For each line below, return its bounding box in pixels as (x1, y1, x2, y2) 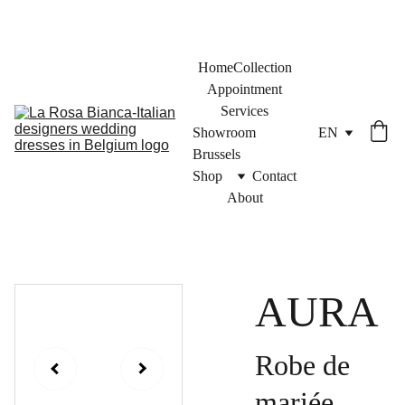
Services (221, 103, 268, 118)
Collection (232, 60, 292, 75)
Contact (252, 168, 297, 184)
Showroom (193, 125, 256, 140)
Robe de (254, 349, 350, 381)
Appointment (207, 81, 282, 97)
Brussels (193, 146, 240, 162)
